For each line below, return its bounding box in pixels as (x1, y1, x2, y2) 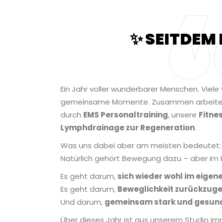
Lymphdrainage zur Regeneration (60, 122, 195, 133)
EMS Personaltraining (83, 110, 168, 120)
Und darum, (60, 197, 105, 208)
